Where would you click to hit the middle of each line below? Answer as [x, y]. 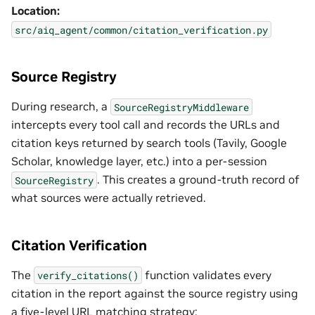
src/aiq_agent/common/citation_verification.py [141, 30]
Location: [36, 11]
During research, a [61, 107]
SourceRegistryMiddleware [181, 107]
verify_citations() [88, 276]
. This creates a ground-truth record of [198, 180]
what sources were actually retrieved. [109, 198]
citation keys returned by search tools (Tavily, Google [149, 143]
